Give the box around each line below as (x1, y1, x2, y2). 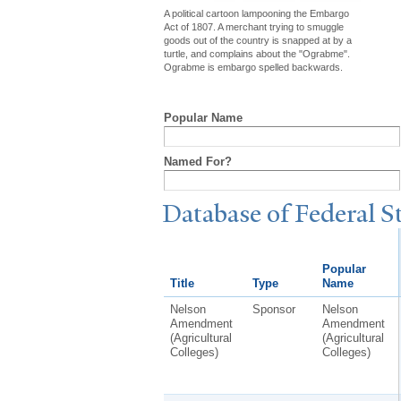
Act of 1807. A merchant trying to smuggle (164, 21, 344, 32)
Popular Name (164, 110, 243, 124)
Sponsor (252, 302, 295, 316)
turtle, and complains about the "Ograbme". (164, 47, 350, 59)
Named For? (164, 154, 232, 168)
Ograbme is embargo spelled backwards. (164, 61, 343, 73)
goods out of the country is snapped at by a (164, 34, 352, 46)
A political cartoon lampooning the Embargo (164, 7, 349, 19)
